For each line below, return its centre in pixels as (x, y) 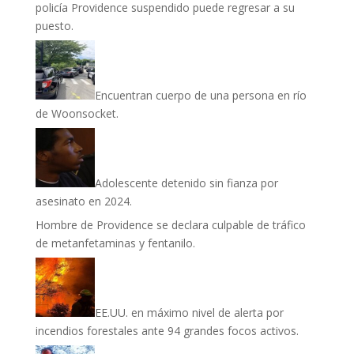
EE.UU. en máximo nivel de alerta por (189, 313)
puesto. (54, 26)
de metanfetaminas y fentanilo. (115, 243)
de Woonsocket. (77, 113)
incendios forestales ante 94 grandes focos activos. (167, 331)
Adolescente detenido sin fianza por (186, 183)
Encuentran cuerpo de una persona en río (200, 95)
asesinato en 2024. (83, 201)
